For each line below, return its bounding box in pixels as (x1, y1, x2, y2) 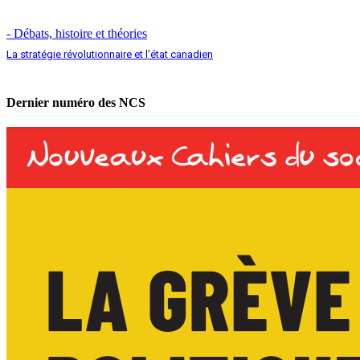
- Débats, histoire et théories (6, 26, 147, 40)
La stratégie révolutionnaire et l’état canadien (6, 47, 213, 60)
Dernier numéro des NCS (6, 96, 145, 110)
